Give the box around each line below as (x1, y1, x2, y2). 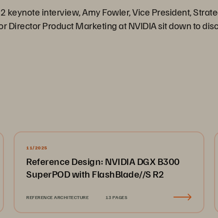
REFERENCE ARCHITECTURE (26, 194, 89, 200)
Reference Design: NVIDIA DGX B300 (26, 155, 180, 167)
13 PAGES (106, 194, 127, 200)
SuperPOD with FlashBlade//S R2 (26, 167, 164, 180)
